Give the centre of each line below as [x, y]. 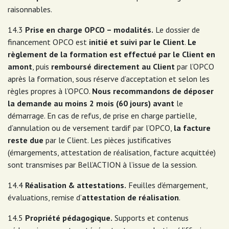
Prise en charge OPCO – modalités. [89, 30]
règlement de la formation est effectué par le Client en [111, 54]
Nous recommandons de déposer [153, 91]
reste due [26, 140]
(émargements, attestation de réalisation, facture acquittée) [112, 152]
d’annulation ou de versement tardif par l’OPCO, [91, 128]
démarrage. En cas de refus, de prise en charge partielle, [102, 116]
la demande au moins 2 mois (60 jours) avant [91, 103]
